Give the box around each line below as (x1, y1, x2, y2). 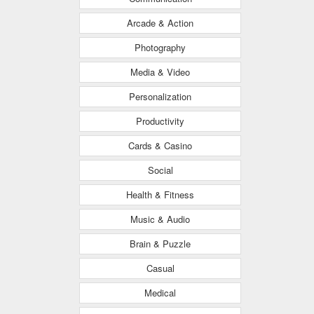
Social (147, 163, 173, 177)
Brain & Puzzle (130, 236, 191, 250)
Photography (135, 40, 186, 54)
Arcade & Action (127, 15, 193, 29)
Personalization (129, 89, 191, 103)
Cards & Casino (128, 138, 192, 152)
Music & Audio (130, 212, 190, 226)
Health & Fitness (126, 187, 194, 201)
